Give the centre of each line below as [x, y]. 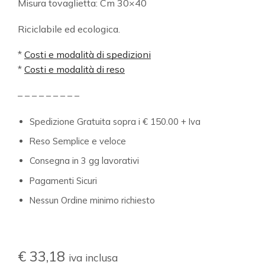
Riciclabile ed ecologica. [69, 29]
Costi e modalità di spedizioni [88, 55]
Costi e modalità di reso [75, 70]
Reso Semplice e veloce [78, 141]
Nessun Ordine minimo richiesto [92, 201]
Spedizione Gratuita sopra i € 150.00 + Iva [115, 121]
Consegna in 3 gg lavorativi [84, 161]
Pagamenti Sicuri [63, 180]
